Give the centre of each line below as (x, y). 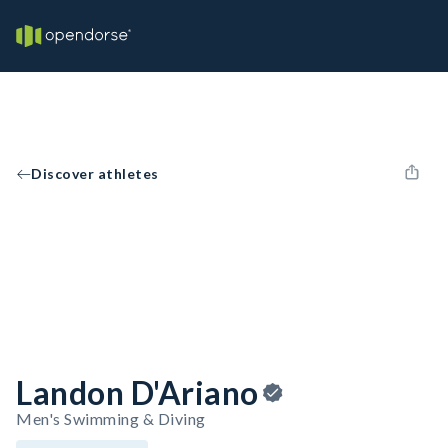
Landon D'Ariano (137, 392)
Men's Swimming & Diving (111, 418)
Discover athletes (95, 173)
